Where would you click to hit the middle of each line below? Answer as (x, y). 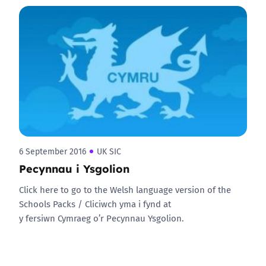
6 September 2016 (53, 151)
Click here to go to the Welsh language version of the (125, 189)
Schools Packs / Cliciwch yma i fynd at (95, 204)
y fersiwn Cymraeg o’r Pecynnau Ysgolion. (102, 218)
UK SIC (109, 151)
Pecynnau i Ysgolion (74, 168)
